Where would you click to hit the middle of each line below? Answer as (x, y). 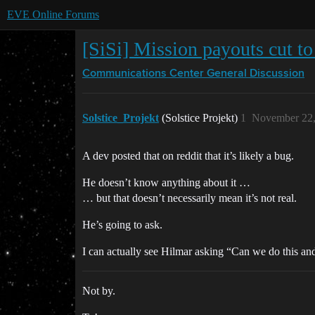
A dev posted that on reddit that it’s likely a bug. (188, 156)
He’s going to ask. (122, 225)
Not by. (99, 291)
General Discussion (256, 74)
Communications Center (143, 74)
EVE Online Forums (53, 14)
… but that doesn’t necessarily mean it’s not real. (189, 198)
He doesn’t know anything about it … (166, 182)
